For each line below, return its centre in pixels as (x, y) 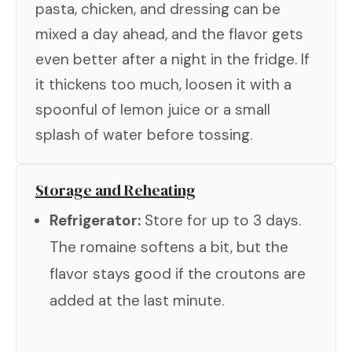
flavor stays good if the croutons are (178, 273)
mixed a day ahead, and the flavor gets (169, 34)
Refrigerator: (95, 220)
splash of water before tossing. (144, 134)
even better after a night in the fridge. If (172, 59)
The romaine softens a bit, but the (169, 247)
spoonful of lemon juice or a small (153, 109)
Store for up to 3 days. (221, 220)
